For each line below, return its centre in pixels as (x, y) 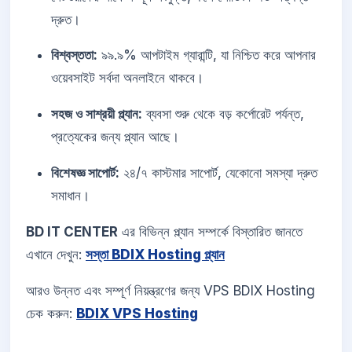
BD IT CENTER (72, 231)
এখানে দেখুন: (56, 254)
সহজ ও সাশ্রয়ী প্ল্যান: (97, 114)
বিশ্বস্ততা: (74, 55)
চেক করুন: (51, 313)
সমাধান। (70, 196)
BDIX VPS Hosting (137, 313)
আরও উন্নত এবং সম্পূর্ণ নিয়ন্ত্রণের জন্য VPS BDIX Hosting (170, 290)
